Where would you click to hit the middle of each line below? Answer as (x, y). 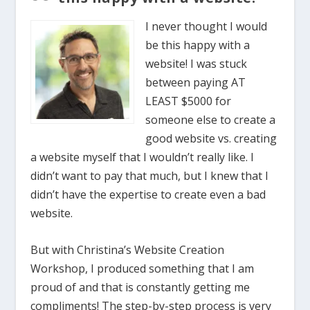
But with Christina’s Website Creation (128, 249)
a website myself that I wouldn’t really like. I (143, 157)
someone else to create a (211, 119)
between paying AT (196, 82)
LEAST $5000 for (189, 101)
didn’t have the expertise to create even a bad (148, 194)
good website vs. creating (211, 138)
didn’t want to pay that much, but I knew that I (150, 175)
